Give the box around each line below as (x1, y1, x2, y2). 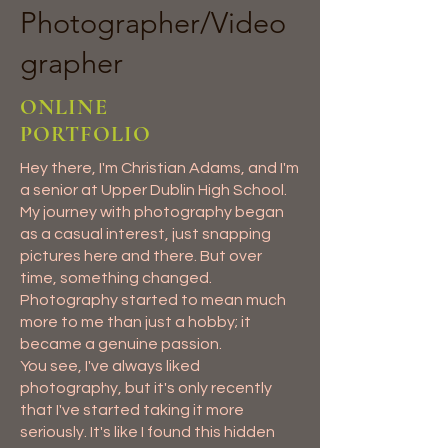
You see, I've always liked (20, 357, 200, 374)
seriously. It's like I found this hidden (20, 423, 275, 440)
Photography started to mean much (20, 291, 286, 308)
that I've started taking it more (20, 401, 244, 418)
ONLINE (20, 93, 108, 120)
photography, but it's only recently (20, 379, 272, 396)
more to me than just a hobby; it (20, 313, 251, 330)
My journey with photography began (20, 203, 284, 220)
